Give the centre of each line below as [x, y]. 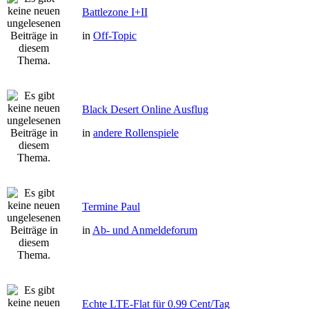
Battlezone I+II [115, 12]
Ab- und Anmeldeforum [145, 230]
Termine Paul [111, 207]
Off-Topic [115, 36]
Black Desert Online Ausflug [145, 109]
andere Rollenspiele [136, 133]
